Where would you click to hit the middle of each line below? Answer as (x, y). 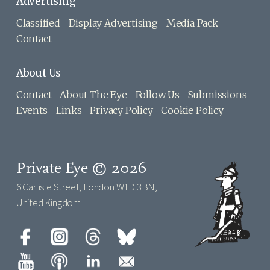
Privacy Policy (121, 111)
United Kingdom (49, 203)
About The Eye (93, 95)
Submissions (217, 95)
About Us (39, 73)
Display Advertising (113, 23)
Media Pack (192, 23)
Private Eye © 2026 (82, 169)
